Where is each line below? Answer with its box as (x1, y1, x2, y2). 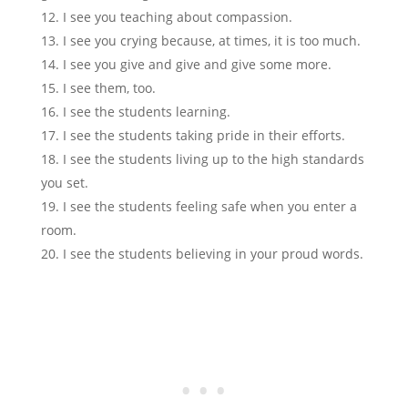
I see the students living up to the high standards (62, 150, 364, 168)
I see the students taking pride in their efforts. (62, 127, 345, 145)
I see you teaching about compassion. (62, 8, 292, 26)
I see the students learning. (62, 103, 230, 121)
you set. (40, 174, 88, 192)
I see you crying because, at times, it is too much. (62, 32, 361, 50)
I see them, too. (62, 79, 156, 97)
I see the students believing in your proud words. (62, 245, 363, 263)
